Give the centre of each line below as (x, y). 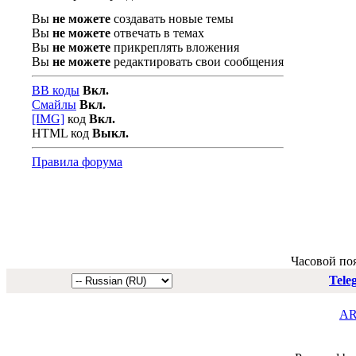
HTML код (62, 133)
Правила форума (77, 161)
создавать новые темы (172, 18)
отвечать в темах (157, 33)
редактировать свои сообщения (197, 61)
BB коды (56, 90)
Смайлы (54, 104)
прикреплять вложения (175, 47)
